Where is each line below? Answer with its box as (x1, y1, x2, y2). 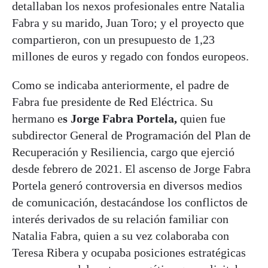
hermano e (12, 111, 63, 125)
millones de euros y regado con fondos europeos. (12, 49, 249, 63)
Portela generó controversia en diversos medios (12, 178, 242, 192)
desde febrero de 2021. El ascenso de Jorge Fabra (12, 162, 251, 175)
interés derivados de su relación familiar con (12, 212, 229, 226)
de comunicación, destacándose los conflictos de (12, 195, 248, 209)
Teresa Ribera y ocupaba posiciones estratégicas (12, 245, 246, 259)
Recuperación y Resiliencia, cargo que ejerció (12, 145, 234, 159)
